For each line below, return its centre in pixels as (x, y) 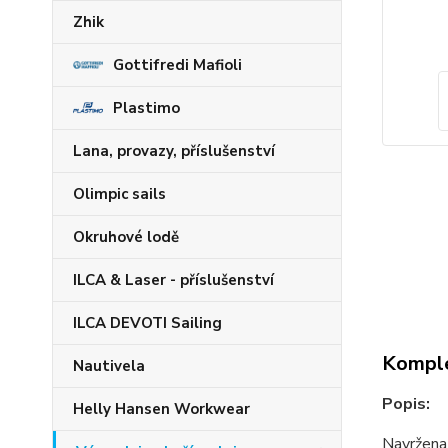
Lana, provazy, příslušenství (174, 151)
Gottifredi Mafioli (177, 65)
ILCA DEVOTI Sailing (147, 323)
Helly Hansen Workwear (161, 409)
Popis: (405, 404)
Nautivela (109, 366)
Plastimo (146, 108)
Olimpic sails (119, 194)
